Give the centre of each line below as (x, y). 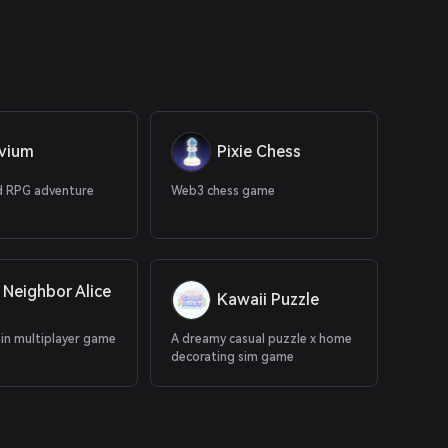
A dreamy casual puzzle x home (262, 339)
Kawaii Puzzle (268, 299)
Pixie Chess (259, 151)
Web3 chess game (223, 191)
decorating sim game (233, 357)
